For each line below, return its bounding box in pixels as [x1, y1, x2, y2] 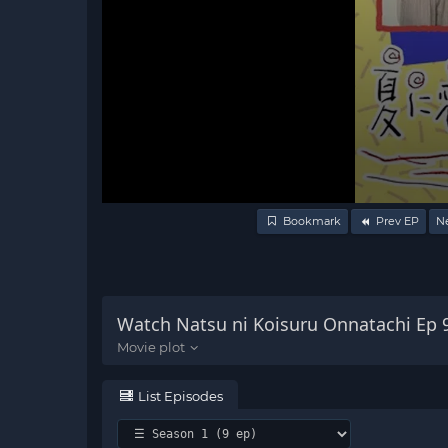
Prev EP [373, 213, 420, 228]
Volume [101, 200, 155, 218]
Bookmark [282, 213, 341, 228]
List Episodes [135, 387, 224, 404]
